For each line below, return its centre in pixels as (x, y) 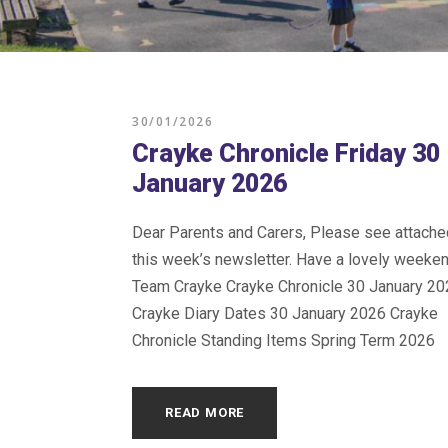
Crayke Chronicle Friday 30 (286, 153)
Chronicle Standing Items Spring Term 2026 (283, 340)
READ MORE (205, 412)
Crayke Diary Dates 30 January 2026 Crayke (285, 313)
